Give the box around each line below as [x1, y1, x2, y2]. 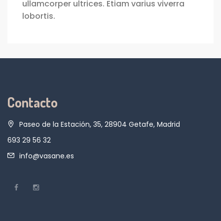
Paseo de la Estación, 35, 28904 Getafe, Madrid [19, 119, 180, 129]
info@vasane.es [19, 151, 74, 161]
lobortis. [22, 10, 55, 22]
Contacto [7, 93, 58, 111]
